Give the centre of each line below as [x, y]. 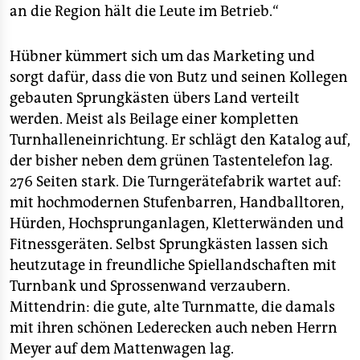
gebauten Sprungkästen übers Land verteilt [155, 98]
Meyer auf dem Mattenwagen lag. [122, 349]
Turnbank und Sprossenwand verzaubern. [150, 286]
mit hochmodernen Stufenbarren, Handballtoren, [177, 202]
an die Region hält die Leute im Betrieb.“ [144, 11]
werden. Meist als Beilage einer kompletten [154, 119]
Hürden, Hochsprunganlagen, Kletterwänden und [177, 223]
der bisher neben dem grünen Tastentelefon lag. [171, 161]
